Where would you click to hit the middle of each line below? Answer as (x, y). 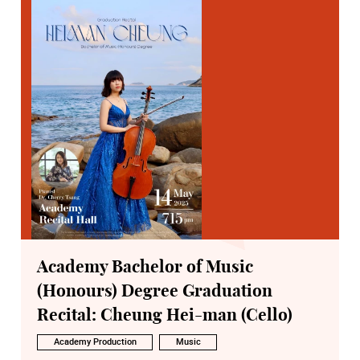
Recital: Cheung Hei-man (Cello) (165, 315)
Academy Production (95, 342)
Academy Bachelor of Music (145, 267)
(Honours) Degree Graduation (155, 291)
